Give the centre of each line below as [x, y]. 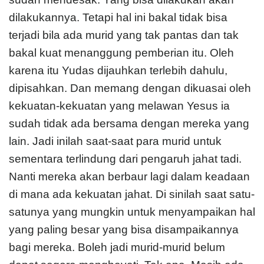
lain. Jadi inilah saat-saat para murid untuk [115, 141]
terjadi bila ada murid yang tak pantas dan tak [124, 35]
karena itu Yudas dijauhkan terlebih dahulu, [118, 71]
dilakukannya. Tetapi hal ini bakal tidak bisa [118, 18]
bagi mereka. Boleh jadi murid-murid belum [117, 247]
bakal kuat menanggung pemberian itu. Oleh [121, 53]
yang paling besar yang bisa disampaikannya [124, 230]
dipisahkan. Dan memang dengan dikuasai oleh [130, 88]
